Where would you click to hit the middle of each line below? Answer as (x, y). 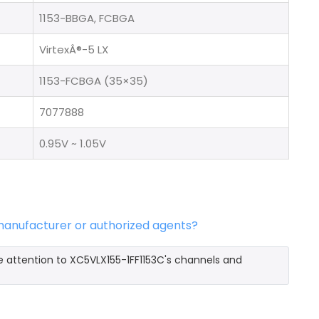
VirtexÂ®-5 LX (74, 49)
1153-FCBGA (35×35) (94, 80)
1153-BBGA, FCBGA (87, 18)
